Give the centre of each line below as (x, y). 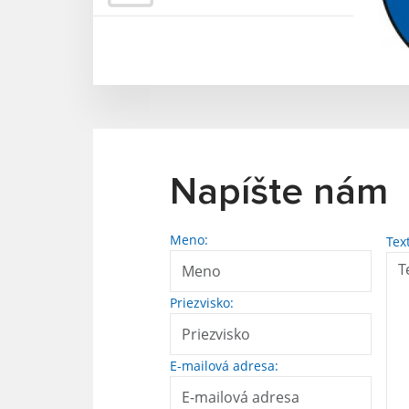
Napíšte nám (279, 193)
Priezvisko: (202, 303)
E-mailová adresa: (224, 366)
